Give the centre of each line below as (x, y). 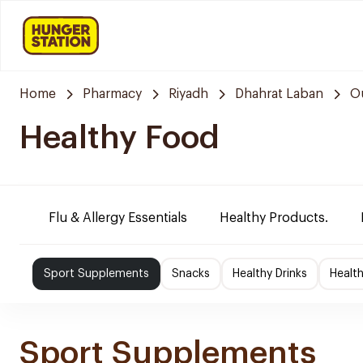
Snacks (191, 274)
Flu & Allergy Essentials (118, 218)
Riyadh (188, 94)
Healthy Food (120, 138)
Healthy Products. (274, 218)
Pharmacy (112, 94)
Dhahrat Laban (279, 94)
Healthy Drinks (270, 274)
